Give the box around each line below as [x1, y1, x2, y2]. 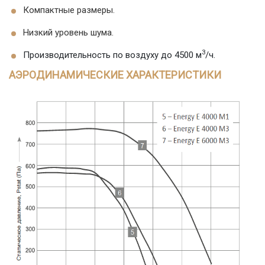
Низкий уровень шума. [23, 27, 114, 38]
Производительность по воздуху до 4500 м [23, 50, 202, 60]
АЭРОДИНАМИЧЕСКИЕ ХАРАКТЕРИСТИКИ [9, 69, 221, 81]
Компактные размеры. [23, 5, 115, 15]
